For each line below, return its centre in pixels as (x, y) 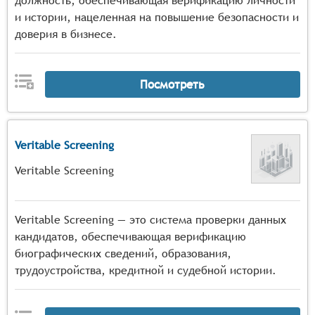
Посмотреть (173, 84)
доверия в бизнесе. (66, 34)
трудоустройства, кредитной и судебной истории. (146, 270)
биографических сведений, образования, (123, 253)
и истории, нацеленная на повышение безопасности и (157, 17)
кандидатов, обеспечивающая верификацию (130, 237)
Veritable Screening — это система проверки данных (150, 220)
